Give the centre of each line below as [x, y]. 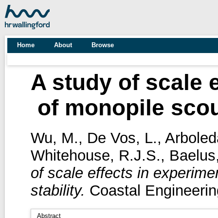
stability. [58, 190]
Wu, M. [54, 138]
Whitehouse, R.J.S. [95, 155]
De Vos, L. [122, 138]
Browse [103, 45]
